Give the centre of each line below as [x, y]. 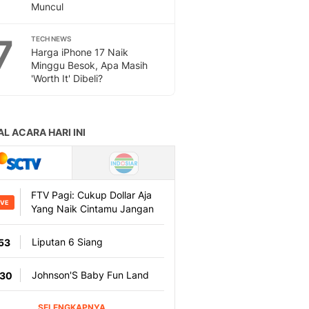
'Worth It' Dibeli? [67, 78]
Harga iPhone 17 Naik [80, 52]
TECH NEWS [51, 39]
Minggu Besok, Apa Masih [89, 65]
